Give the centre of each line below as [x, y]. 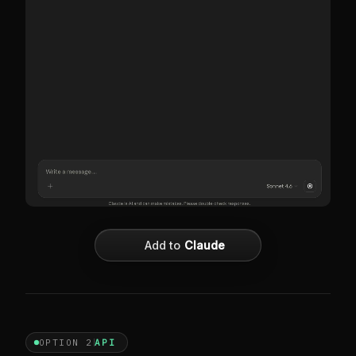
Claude [205, 245]
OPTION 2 [66, 342]
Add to [164, 245]
